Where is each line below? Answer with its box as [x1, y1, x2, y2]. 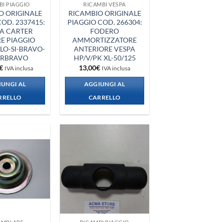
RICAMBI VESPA [83, 1, 126, 8]
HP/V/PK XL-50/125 [73, 54, 136, 62]
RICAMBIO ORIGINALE [68, 9, 141, 18]
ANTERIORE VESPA [74, 45, 135, 54]
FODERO [90, 27, 119, 36]
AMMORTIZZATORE [72, 36, 137, 45]
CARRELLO [88, 94, 121, 101]
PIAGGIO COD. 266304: [67, 18, 142, 27]
